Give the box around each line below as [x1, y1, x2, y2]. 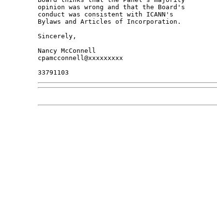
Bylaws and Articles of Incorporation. [37, 18, 181, 26]
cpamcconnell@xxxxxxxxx [37, 54, 123, 62]
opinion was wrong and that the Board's [37, 3, 189, 11]
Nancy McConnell [37, 47, 96, 55]
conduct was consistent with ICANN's [37, 11, 177, 18]
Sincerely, [37, 32, 77, 40]
